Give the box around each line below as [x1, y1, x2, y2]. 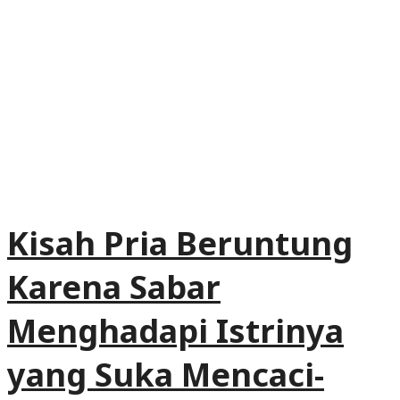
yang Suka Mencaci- [7, 352, 324, 396]
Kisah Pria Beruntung [7, 221, 353, 265]
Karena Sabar [7, 264, 221, 309]
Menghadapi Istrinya [7, 308, 344, 353]
